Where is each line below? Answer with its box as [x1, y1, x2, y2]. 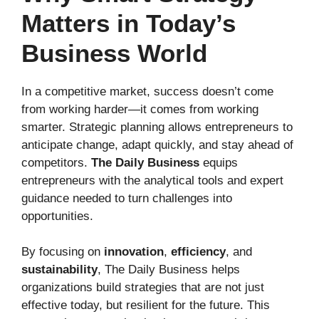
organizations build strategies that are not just [21, 281, 264, 294]
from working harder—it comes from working [21, 102, 258, 116]
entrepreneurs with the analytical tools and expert [21, 173, 283, 187]
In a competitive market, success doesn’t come [21, 84, 273, 98]
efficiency [171, 245, 226, 258]
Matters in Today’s [21, 9, 236, 37]
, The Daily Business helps [98, 263, 240, 276]
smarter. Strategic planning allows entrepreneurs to [21, 120, 293, 134]
